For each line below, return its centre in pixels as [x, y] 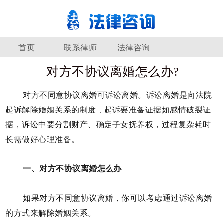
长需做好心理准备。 [43, 139]
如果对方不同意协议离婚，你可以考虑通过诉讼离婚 [117, 198]
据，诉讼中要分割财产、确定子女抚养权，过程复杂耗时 [108, 124]
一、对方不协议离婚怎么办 [72, 169]
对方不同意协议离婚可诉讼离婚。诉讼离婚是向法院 [117, 95]
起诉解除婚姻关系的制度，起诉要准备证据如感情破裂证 [108, 110]
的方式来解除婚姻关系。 [51, 213]
